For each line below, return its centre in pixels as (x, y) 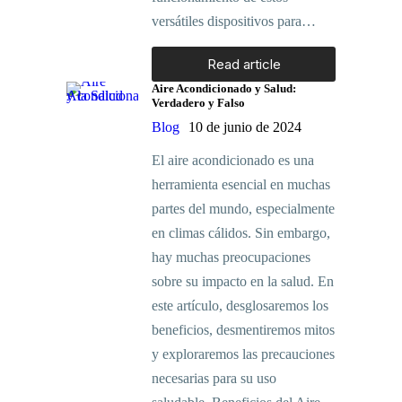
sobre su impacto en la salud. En (243, 282)
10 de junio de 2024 (245, 127)
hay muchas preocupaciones (231, 258)
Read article (244, 65)
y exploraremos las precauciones (243, 354)
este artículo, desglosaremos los (240, 306)
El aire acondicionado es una (233, 161)
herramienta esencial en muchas (241, 185)
